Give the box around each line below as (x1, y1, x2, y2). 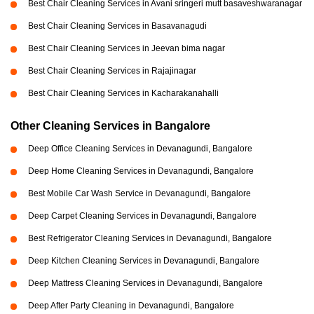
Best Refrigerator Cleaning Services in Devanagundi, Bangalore (28, 233, 272, 243)
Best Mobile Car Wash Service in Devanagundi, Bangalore (28, 188, 251, 198)
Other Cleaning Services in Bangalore (11, 119, 210, 132)
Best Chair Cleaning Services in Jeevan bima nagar (28, 43, 225, 53)
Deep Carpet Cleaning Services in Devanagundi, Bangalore (28, 210, 257, 221)
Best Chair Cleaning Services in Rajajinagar (28, 65, 196, 76)
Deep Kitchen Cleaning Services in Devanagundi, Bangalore (28, 255, 259, 266)
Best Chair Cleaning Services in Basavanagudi (28, 20, 207, 31)
